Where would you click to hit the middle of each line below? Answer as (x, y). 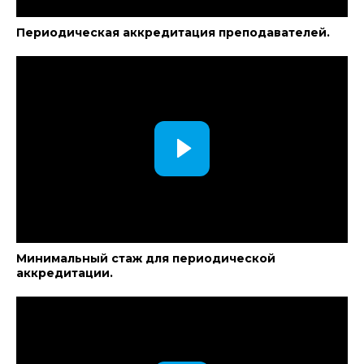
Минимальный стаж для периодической (146, 258)
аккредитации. (65, 273)
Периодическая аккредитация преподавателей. (173, 32)
